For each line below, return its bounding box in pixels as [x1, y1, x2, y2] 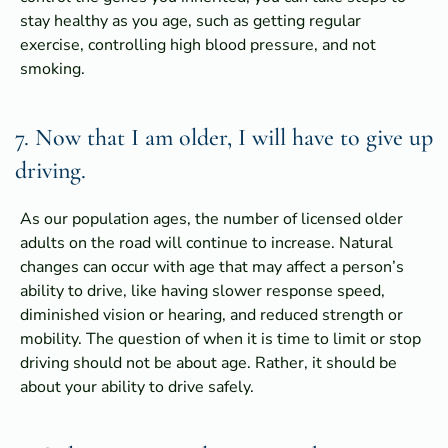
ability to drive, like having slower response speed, [20, 280, 385, 303]
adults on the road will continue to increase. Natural [20, 232, 393, 255]
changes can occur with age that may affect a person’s [20, 256, 404, 279]
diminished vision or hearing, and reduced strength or [20, 304, 403, 327]
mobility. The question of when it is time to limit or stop [20, 328, 421, 351]
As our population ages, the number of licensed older [20, 208, 403, 231]
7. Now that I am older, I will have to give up [15, 123, 433, 153]
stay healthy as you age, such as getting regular [20, 10, 361, 33]
